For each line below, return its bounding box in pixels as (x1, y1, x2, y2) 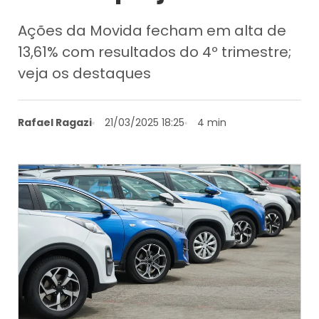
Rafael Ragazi (18, 115, 93, 130)
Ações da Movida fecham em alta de (18, 20, 287, 41)
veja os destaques (18, 63, 152, 83)
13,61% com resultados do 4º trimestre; (18, 41, 292, 62)
